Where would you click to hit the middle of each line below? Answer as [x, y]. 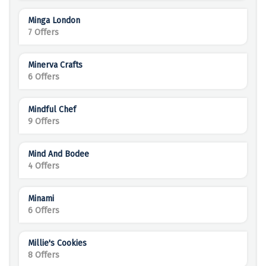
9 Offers [44, 122]
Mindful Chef [52, 110]
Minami [41, 199]
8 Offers [44, 255]
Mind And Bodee [58, 154]
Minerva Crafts [55, 65]
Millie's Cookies [57, 243]
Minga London [54, 21]
